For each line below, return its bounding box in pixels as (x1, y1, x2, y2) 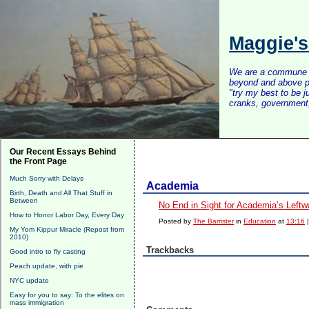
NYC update (10, 277, 49, 284)
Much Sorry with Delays (10, 175, 83, 182)
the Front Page (10, 157, 67, 166)
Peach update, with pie (10, 262, 83, 270)
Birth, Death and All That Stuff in (10, 189, 112, 197)
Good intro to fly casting (10, 248, 86, 255)
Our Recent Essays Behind (10, 147, 116, 157)
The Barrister (193, 217, 235, 225)
